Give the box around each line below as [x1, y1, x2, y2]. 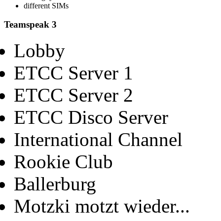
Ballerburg [14, 173, 96, 195]
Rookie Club [14, 151, 113, 173]
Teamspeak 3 [4, 19, 57, 30]
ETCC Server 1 [14, 62, 133, 84]
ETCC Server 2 [14, 84, 133, 106]
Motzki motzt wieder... [14, 195, 190, 217]
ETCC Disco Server [14, 107, 168, 128]
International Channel [14, 129, 183, 150]
